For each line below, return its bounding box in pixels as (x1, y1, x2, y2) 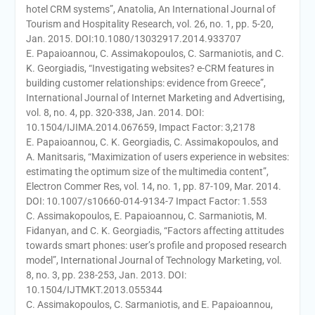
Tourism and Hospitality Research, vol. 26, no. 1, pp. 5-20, (25, 18, 274, 30)
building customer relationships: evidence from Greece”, (25, 77, 266, 89)
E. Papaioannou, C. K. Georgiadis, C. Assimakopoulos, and (25, 136, 278, 148)
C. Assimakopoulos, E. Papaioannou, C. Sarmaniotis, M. (25, 210, 267, 221)
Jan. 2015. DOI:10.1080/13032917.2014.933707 (25, 32, 241, 44)
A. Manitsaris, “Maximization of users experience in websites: (25, 150, 289, 162)
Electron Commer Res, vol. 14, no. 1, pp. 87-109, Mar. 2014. (25, 180, 281, 192)
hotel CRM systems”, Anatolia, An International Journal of (25, 3, 276, 15)
